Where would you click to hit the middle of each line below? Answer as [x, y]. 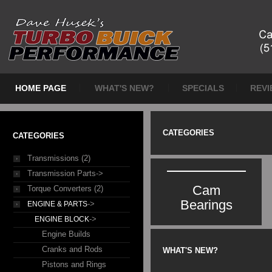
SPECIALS [203, 88]
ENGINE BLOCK [62, 219]
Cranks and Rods [72, 249]
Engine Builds [66, 234]
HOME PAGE [41, 88]
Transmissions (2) [59, 158]
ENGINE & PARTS [57, 204]
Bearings [206, 205]
